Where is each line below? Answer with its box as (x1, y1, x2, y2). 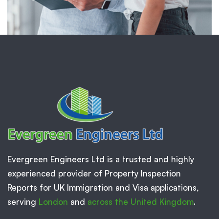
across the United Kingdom (88, 197, 194, 207)
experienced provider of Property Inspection (7, 168, 181, 179)
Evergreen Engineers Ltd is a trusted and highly (7, 154, 194, 165)
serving (7, 197, 39, 207)
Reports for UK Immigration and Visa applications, (7, 182, 199, 193)
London (39, 197, 68, 207)
